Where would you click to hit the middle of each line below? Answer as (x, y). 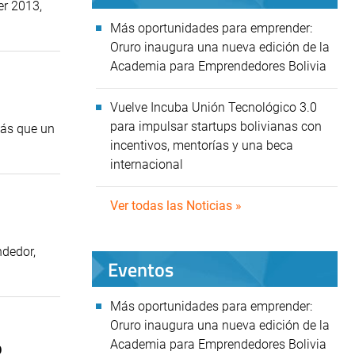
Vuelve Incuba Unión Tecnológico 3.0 (214, 107)
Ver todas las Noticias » (176, 206)
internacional (148, 164)
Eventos (141, 269)
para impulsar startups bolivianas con (216, 126)
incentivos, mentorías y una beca (202, 145)
